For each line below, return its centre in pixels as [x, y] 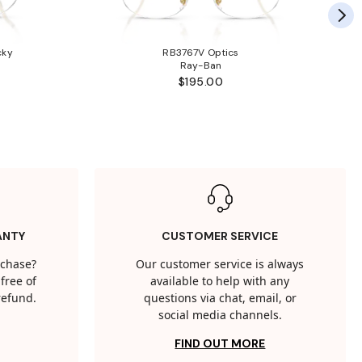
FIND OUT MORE [220, 344]
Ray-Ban [201, 65]
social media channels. [220, 316]
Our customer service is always [220, 265]
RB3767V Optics [201, 52]
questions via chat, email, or [220, 299]
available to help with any [220, 282]
